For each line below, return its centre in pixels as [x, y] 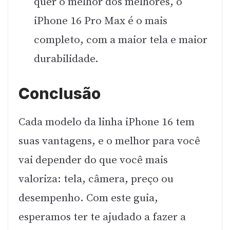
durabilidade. [66, 59]
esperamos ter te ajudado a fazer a [102, 217]
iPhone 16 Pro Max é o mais [101, 21]
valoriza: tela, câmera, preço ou [96, 179]
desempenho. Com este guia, [88, 198]
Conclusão [60, 93]
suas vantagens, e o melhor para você [109, 141]
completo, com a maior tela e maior [121, 40]
